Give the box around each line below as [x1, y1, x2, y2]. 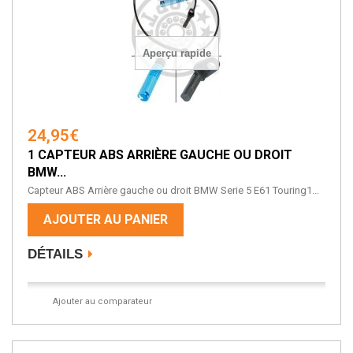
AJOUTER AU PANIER [43, 212, 168, 228]
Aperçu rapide [143, 46, 211, 59]
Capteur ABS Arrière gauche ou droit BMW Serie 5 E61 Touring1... [28, 184, 319, 197]
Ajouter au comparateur [52, 296, 152, 307]
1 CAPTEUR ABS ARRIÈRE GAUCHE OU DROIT [28, 147, 292, 163]
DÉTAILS [28, 247, 83, 262]
